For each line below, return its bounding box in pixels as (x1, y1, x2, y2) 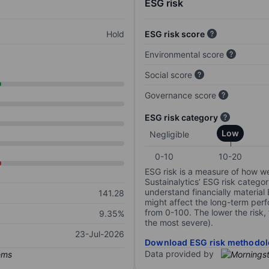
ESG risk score (145, 29, 205, 40)
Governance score (145, 90, 216, 101)
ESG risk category (145, 112, 218, 123)
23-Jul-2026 (75, 229, 124, 240)
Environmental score (145, 49, 224, 60)
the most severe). (145, 217, 213, 228)
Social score (145, 70, 192, 80)
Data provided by (145, 249, 214, 259)
